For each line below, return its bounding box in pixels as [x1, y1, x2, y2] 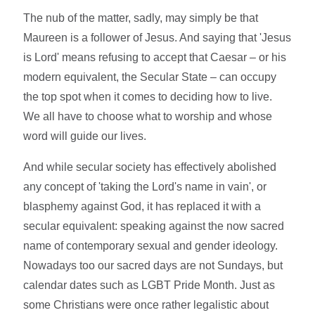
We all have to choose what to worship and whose [23, 110, 273, 122]
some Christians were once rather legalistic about [23, 298, 269, 311]
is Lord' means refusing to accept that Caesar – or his [23, 51, 287, 63]
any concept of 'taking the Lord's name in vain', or [23, 180, 267, 193]
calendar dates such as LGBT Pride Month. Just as [23, 278, 276, 291]
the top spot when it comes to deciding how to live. [23, 90, 273, 103]
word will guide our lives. [23, 129, 147, 142]
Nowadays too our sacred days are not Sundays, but [23, 259, 283, 271]
